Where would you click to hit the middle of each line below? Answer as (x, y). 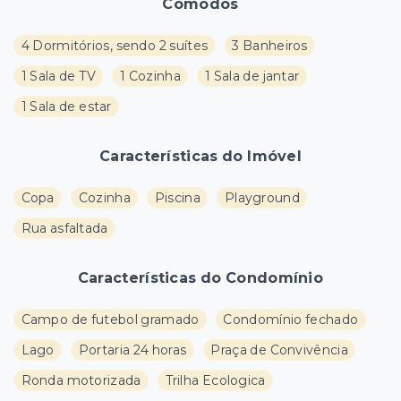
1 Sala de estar (66, 107)
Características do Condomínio (200, 278)
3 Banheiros (270, 46)
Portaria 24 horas (132, 350)
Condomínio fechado (291, 320)
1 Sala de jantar (252, 76)
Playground (262, 198)
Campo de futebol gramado (110, 320)
